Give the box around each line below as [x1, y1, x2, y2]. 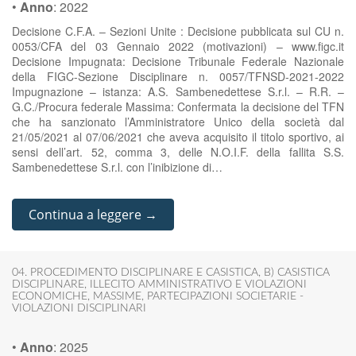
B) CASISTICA [264, 267, 330, 278]
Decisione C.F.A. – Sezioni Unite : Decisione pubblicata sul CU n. [12, 23, 344, 39]
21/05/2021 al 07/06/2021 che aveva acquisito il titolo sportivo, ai [12, 129, 344, 145]
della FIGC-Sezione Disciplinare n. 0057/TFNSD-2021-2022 [12, 68, 344, 84]
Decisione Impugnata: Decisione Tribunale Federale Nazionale [12, 53, 344, 69]
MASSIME [93, 291, 141, 302]
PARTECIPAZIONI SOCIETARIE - [147, 291, 304, 302]
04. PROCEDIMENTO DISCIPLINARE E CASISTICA [12, 267, 258, 278]
